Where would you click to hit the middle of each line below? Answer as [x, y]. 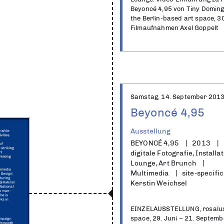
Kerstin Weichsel [159, 183]
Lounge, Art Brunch [163, 163]
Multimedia [150, 173]
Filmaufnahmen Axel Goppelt [175, 28]
